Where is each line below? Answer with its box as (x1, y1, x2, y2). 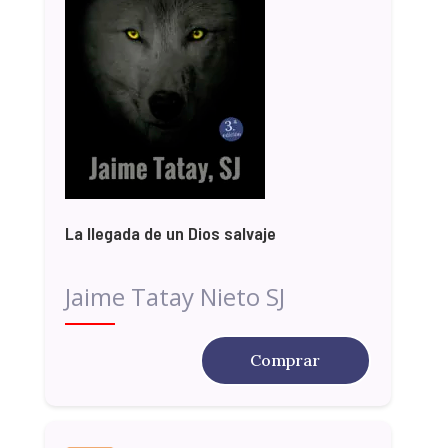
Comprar (250, 349, 321, 370)
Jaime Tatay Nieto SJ (64, 279, 285, 313)
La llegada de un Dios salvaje (64, 221, 276, 244)
